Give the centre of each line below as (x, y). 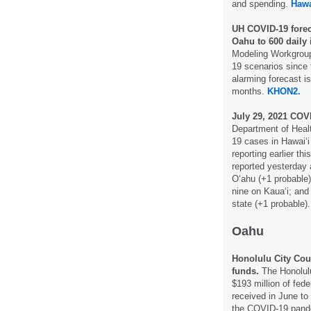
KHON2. (284, 91)
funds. (247, 271)
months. (250, 91)
